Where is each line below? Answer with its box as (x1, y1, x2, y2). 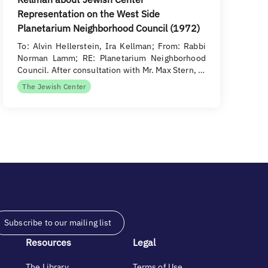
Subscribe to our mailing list (4, 217, 112, 228)
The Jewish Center (22, 82, 86, 91)
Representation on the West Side (17, 8, 160, 20)
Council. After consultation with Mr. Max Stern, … (17, 65, 205, 75)
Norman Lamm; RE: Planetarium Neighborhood (17, 53, 206, 63)
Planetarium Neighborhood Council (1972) (17, 22, 200, 34)
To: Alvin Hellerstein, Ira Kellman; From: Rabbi (17, 41, 206, 51)
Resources (26, 236, 71, 248)
